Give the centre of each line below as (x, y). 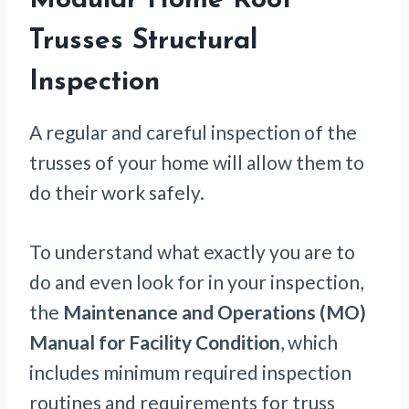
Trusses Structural (143, 42)
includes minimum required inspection (190, 372)
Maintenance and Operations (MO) (215, 312)
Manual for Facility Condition (155, 342)
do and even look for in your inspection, (196, 282)
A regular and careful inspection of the (193, 132)
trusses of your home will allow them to (197, 163)
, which (309, 342)
